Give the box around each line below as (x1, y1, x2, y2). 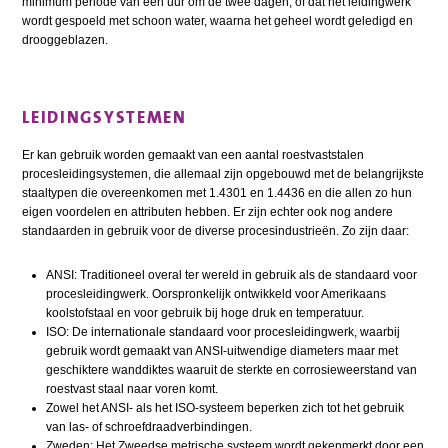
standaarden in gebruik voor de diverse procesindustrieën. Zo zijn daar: (22, 223, 410, 238)
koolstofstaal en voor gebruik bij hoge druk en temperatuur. (46, 305, 365, 320)
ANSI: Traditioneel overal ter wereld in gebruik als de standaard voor (46, 267, 418, 282)
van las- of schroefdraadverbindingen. (46, 419, 253, 434)
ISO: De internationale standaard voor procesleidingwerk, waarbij (46, 324, 401, 339)
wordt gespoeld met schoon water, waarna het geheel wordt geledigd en (22, 14, 414, 29)
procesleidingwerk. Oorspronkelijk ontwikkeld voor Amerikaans (46, 286, 387, 301)
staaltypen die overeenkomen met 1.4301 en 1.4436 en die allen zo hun (22, 185, 413, 200)
